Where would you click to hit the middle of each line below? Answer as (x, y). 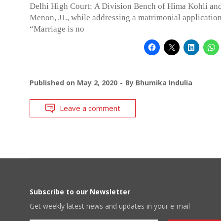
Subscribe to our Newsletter (80, 191)
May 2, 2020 (97, 82)
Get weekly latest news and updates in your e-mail (110, 206)
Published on (53, 82)
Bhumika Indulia (164, 82)
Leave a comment (90, 108)
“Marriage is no (57, 29)
